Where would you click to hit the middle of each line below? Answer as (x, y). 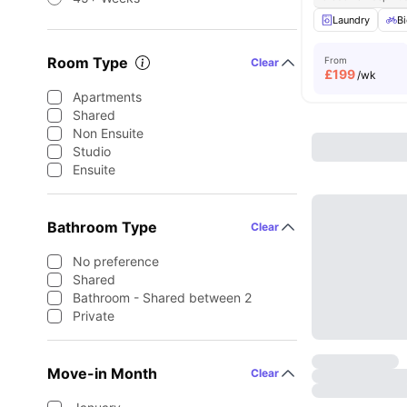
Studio (92, 151)
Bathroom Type (102, 227)
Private (94, 316)
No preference (116, 261)
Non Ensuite (108, 133)
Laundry (352, 20)
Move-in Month (102, 373)
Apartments (107, 97)
